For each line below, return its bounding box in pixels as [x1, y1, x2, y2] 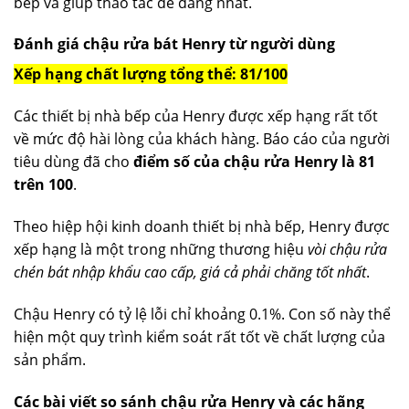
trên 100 [14, 174, 73, 195]
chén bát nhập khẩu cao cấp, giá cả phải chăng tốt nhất [14, 261, 366, 282]
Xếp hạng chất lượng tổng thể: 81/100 [14, 64, 288, 85]
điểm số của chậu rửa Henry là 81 [133, 152, 375, 173]
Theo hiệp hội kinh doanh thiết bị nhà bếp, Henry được [14, 215, 390, 236]
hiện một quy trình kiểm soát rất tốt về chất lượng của [14, 326, 385, 347]
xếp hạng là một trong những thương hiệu [14, 238, 308, 259]
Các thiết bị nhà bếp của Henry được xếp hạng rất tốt [14, 106, 378, 127]
